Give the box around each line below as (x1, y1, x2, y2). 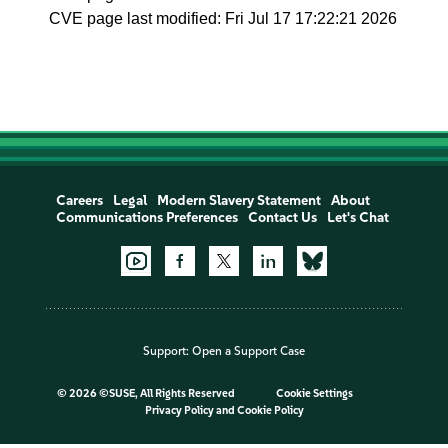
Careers (55, 192, 103, 209)
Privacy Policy (144, 404, 214, 418)
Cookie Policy (236, 404, 304, 418)
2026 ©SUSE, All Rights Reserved (68, 387, 237, 401)
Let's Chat (326, 209, 389, 226)
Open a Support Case (192, 344, 305, 359)
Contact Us (247, 209, 317, 226)
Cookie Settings (275, 387, 353, 401)
